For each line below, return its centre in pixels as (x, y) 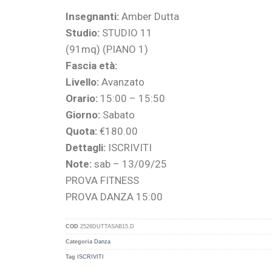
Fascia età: (91, 65)
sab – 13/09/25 (129, 164)
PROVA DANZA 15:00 (114, 196)
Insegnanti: (92, 16)
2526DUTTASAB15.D (107, 226)
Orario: (81, 98)
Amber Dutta (149, 16)
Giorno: (83, 114)
